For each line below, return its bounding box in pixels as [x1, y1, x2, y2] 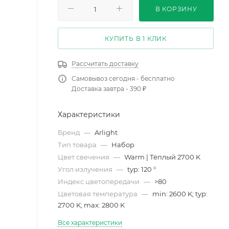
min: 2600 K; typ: [152, 189, 208, 198]
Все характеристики [58, 218, 122, 226]
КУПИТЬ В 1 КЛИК [105, 34, 167, 42]
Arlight [95, 128, 118, 136]
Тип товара [58, 140, 98, 149]
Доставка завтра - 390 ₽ [72, 84, 146, 93]
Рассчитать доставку [72, 59, 139, 67]
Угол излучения [58, 165, 114, 173]
